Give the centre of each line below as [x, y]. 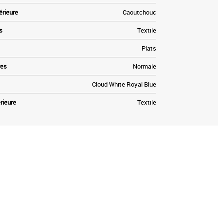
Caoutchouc [139, 12]
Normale [144, 66]
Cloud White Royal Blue [124, 84]
